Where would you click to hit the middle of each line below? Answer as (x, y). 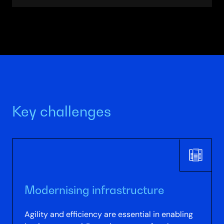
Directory (41, 12)
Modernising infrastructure (94, 189)
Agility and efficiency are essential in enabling (109, 214)
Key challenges (61, 111)
